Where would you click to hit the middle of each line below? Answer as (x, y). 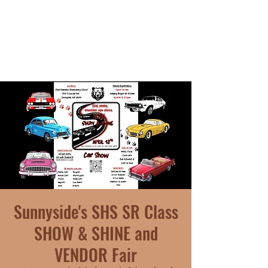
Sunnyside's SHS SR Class (96, 211)
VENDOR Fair (96, 255)
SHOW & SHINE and (96, 233)
